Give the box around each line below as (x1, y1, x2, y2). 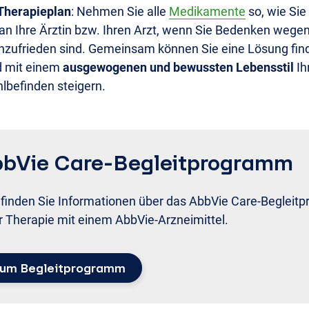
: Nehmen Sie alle (71, 4, 169, 19)
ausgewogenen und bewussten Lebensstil (63, 60, 294, 74)
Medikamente (169, 4, 246, 19)
